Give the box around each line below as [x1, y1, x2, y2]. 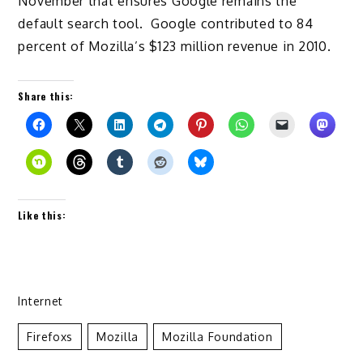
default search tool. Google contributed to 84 [18, 15, 314, 32]
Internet [18, 293, 64, 308]
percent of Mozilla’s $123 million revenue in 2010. [18, 38, 331, 55]
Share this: [18, 88, 75, 103]
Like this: [18, 207, 66, 222]
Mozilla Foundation [161, 329, 273, 344]
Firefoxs [27, 329, 74, 344]
